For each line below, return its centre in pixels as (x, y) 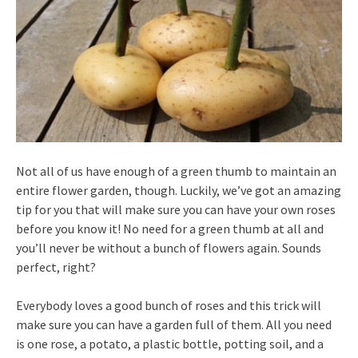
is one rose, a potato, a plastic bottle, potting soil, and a (170, 344)
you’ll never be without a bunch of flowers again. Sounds (169, 248)
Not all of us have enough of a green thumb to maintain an (176, 171)
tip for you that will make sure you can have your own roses (176, 210)
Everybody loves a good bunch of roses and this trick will (169, 306)
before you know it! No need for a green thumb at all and (170, 229)
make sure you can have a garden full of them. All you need (174, 325)
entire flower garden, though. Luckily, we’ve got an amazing (179, 191)
